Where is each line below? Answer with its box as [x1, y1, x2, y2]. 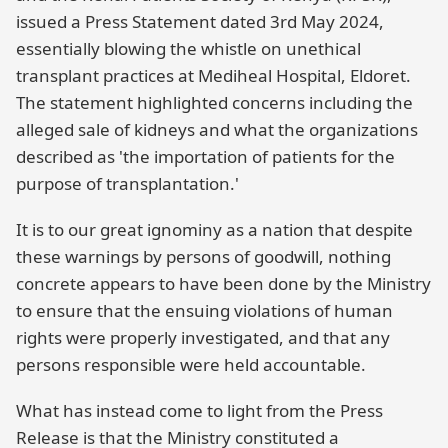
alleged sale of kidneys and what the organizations [16, 117, 418, 141]
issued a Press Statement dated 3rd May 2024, [16, 9, 384, 33]
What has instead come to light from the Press [16, 399, 383, 423]
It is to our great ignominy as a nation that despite [16, 218, 413, 242]
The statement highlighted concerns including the [16, 90, 413, 114]
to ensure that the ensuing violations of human [16, 299, 393, 323]
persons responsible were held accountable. [16, 353, 366, 377]
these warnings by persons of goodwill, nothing [16, 245, 391, 269]
